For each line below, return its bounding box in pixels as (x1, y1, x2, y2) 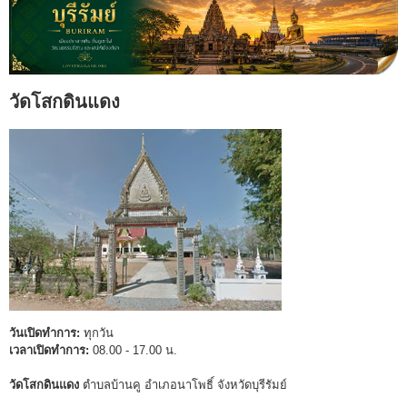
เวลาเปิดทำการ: (9, 343, 89, 358)
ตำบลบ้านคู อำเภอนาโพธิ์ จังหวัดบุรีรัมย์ (79, 378, 287, 392)
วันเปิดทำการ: (9, 326, 80, 341)
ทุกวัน (80, 326, 114, 341)
